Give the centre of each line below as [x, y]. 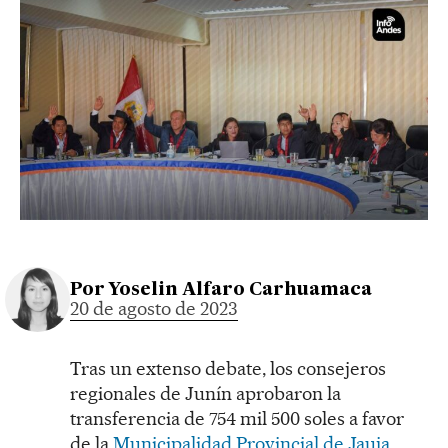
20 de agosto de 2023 [154, 309]
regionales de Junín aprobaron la [205, 394]
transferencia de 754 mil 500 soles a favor [237, 419]
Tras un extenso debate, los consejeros [228, 369]
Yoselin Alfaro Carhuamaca [240, 289]
